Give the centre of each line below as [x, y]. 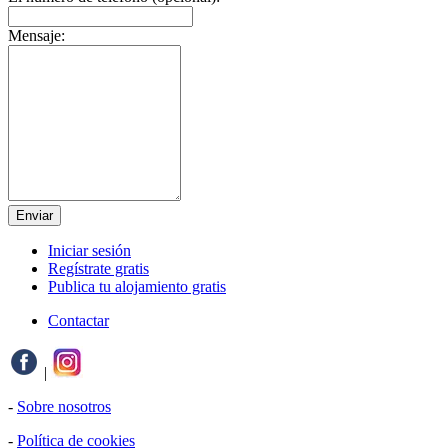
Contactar [78, 321]
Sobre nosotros [64, 407]
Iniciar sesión [89, 251]
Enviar [34, 216]
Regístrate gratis [98, 269]
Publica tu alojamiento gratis [137, 287]
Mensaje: [36, 36]
